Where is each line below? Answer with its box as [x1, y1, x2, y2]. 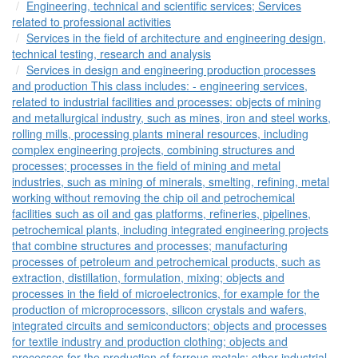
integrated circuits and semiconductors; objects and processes [12, 316, 327, 333]
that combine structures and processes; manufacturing [12, 237, 288, 253]
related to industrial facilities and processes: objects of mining [12, 93, 321, 109]
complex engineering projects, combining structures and [12, 141, 295, 157]
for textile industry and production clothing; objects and [12, 332, 288, 349]
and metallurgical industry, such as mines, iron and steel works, [12, 109, 331, 125]
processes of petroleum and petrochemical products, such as [12, 253, 320, 269]
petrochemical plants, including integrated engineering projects [12, 221, 328, 237]
